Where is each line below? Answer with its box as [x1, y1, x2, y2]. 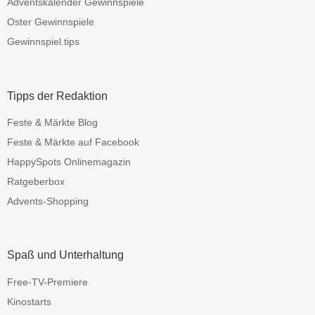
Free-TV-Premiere [7, 276, 88, 288]
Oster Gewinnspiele [7, 16, 94, 28]
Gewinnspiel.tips [7, 36, 79, 48]
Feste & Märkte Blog [7, 117, 98, 128]
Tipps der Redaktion [7, 89, 108, 102]
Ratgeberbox [7, 176, 65, 187]
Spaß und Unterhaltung [7, 249, 124, 262]
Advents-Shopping [7, 195, 89, 207]
